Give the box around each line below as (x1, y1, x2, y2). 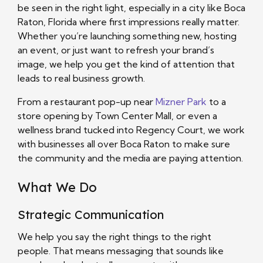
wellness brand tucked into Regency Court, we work (18, 123, 245, 136)
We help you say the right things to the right (18, 230, 211, 242)
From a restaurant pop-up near (18, 95, 156, 107)
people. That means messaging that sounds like (18, 244, 224, 257)
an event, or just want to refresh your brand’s (18, 43, 214, 56)
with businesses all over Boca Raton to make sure (18, 137, 230, 150)
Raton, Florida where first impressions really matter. (18, 15, 240, 28)
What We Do (18, 178, 97, 195)
